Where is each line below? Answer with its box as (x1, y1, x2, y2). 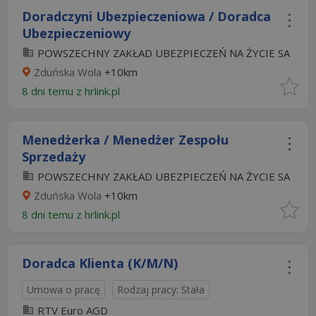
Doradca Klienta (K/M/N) (22, 255, 178, 272)
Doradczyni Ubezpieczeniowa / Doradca (22, 8, 271, 25)
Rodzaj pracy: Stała (117, 283, 205, 296)
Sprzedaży (22, 148, 85, 165)
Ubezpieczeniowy (22, 25, 130, 42)
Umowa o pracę (27, 283, 100, 296)
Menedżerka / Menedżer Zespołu (22, 131, 229, 148)
